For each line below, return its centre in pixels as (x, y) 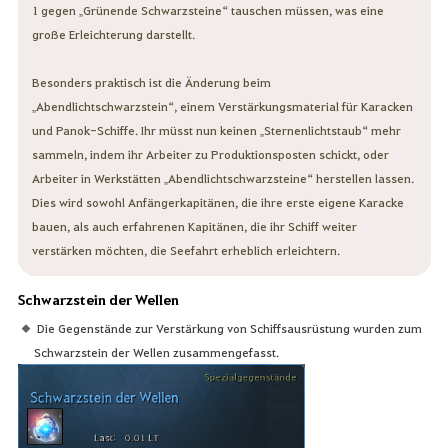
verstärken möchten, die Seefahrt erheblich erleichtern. (185, 250)
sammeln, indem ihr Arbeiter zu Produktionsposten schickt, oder (210, 154)
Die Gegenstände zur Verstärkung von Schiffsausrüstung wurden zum (229, 327)
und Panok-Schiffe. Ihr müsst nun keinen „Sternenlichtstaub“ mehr (216, 130)
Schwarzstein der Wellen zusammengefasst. (157, 351)
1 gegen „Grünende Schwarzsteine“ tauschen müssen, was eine (207, 10)
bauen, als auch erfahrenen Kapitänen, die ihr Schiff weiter (194, 226)
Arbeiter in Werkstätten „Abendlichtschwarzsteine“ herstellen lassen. (222, 178)
